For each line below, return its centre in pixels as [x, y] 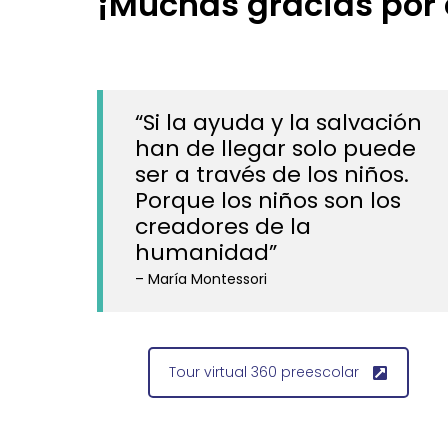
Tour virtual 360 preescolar [264, 372]
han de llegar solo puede [275, 148]
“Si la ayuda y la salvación [278, 122]
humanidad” [206, 252]
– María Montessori [201, 279]
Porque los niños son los [268, 200]
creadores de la [223, 226]
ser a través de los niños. [272, 174]
